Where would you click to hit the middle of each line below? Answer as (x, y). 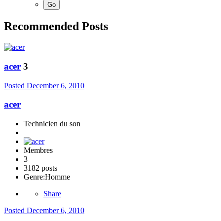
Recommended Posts (56, 26)
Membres (38, 150)
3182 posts (40, 168)
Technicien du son (52, 124)
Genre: (34, 177)
